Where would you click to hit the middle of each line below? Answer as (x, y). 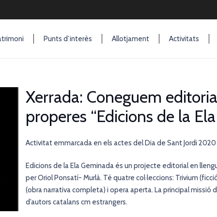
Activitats (184, 39)
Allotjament (130, 39)
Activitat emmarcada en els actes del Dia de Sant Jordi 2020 (121, 143)
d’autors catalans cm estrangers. (77, 202)
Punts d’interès (68, 39)
